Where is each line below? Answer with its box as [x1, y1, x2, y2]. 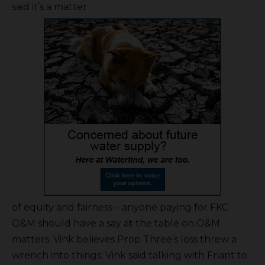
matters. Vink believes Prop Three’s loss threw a [12, 233, 237, 245]
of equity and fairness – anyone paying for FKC [12, 201, 228, 213]
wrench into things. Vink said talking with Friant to [12, 249, 247, 261]
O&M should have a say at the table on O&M [12, 217, 220, 229]
